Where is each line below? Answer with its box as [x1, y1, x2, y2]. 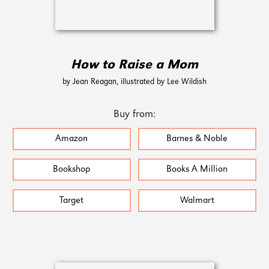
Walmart [180, 196, 214, 205]
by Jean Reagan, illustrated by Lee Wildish [62, 77, 207, 86]
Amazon [55, 134, 88, 144]
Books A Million [166, 165, 228, 175]
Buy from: [113, 109, 156, 119]
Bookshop [53, 165, 91, 175]
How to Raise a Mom [71, 59, 198, 71]
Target [59, 196, 84, 205]
